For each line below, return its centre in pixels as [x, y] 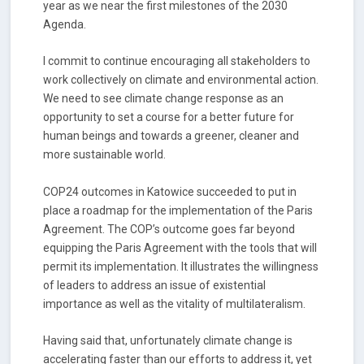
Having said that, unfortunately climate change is [168, 340]
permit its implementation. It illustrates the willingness [181, 266]
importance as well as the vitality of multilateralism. [175, 303]
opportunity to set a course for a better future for [169, 117]
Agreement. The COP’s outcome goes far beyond [169, 229]
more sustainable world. [105, 155]
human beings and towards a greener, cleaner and [171, 136]
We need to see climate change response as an [164, 99]
